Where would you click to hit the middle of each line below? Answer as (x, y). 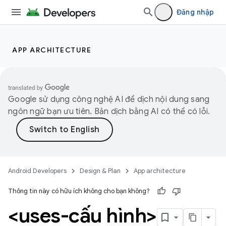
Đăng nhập (195, 12)
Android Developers (37, 171)
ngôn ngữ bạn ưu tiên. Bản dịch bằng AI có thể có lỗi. (109, 111)
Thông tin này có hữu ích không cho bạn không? (79, 191)
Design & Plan (100, 171)
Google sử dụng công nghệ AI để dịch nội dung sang (109, 99)
